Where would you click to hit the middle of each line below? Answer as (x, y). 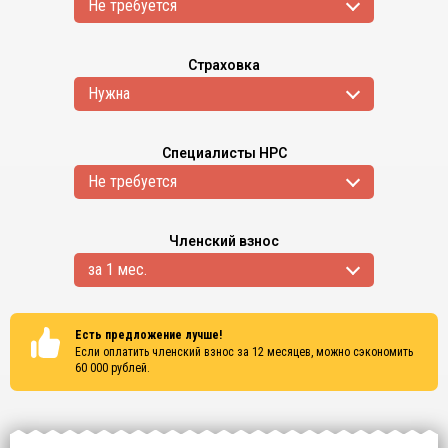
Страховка (224, 65)
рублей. (129, 368)
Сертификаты (224, 433)
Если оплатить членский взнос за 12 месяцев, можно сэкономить (244, 352)
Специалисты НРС (224, 153)
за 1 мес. (117, 269)
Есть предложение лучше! (148, 335)
